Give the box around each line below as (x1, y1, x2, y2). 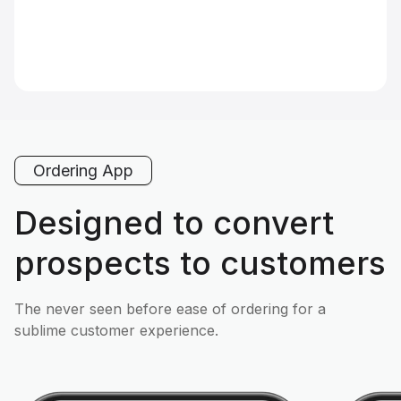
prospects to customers (14, 243, 386, 284)
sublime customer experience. (14, 321, 218, 340)
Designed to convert (14, 203, 334, 243)
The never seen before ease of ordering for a (14, 300, 326, 319)
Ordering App (33, 161, 133, 181)
